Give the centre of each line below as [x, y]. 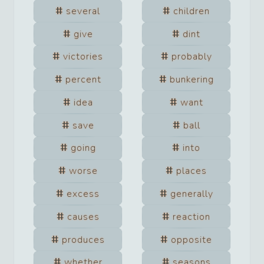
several [83, 11]
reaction [192, 217]
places [192, 171]
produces [83, 240]
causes [83, 217]
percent [83, 80]
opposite [192, 240]
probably [192, 57]
